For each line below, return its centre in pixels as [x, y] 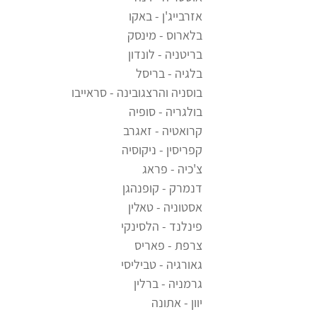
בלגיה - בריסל [169, 74]
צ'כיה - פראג [172, 169]
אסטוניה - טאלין [165, 207]
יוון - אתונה [177, 303]
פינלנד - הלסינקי [162, 226]
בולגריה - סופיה [166, 112]
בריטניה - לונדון [165, 54]
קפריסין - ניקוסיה [162, 150]
